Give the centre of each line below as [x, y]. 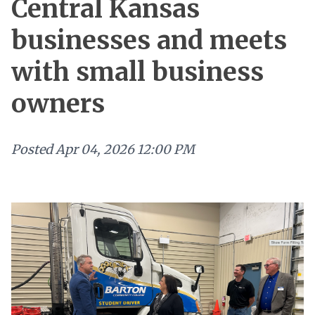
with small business [137, 72]
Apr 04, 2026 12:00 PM [125, 149]
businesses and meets [149, 40]
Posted [32, 149]
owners [58, 104]
